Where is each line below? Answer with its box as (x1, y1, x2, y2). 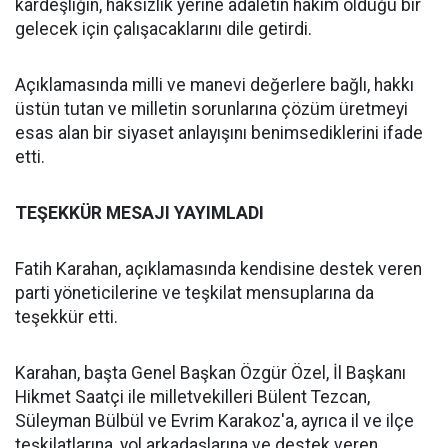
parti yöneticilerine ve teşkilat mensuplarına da (15, 282, 374, 303)
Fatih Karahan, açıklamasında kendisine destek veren (15, 258, 422, 279)
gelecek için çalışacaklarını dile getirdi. (15, 18, 312, 39)
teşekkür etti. (15, 306, 118, 327)
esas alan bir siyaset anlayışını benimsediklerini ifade (15, 122, 423, 143)
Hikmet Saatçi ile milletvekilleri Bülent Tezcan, (15, 386, 370, 407)
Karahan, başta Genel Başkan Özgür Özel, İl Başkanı (15, 362, 406, 383)
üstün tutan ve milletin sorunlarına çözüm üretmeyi (15, 98, 408, 119)
